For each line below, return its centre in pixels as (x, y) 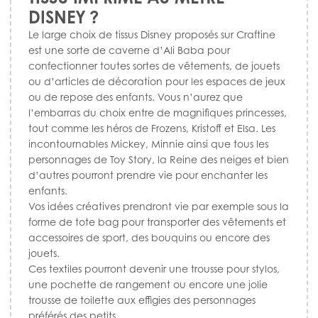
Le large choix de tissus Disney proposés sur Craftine (152, 34)
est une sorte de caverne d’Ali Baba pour (129, 50)
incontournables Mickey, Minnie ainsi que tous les (148, 143)
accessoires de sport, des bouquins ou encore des (149, 237)
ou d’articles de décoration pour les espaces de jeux (157, 81)
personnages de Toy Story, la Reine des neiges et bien (159, 159)
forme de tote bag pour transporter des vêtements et (157, 221)
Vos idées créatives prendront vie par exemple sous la (159, 206)
